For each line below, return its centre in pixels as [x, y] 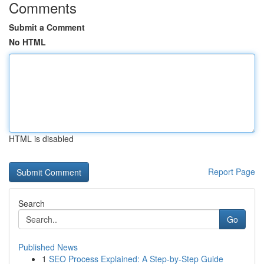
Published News [48, 247]
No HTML [27, 42]
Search [32, 203]
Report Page [232, 171]
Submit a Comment [47, 27]
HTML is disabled [41, 138]
